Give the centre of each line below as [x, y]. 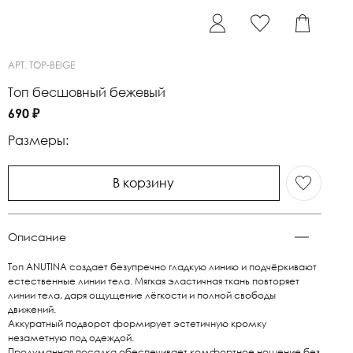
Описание [37, 236]
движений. [32, 309]
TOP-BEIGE [52, 65]
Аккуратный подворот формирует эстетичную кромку [137, 323]
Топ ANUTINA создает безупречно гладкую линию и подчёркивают [163, 266]
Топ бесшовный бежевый [87, 92]
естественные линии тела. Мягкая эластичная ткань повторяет [154, 281]
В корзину [144, 183]
